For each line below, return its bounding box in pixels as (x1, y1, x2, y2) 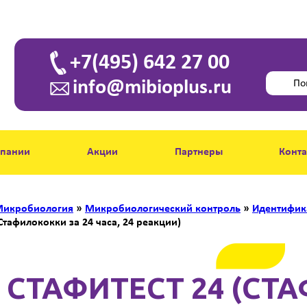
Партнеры (174, 147, 223, 158)
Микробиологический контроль (85, 204, 241, 214)
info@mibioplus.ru (73, 77, 232, 99)
